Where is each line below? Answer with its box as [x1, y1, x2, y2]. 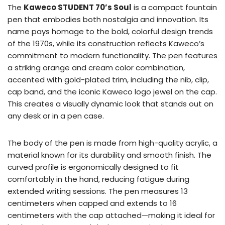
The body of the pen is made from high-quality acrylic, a [8, 138, 217, 149]
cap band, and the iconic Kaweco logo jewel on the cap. [8, 86, 217, 97]
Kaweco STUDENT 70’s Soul [24, 2, 132, 13]
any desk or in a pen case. [8, 110, 104, 122]
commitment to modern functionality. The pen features [8, 50, 217, 61]
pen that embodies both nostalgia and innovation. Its [8, 14, 208, 25]
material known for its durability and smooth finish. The [8, 150, 211, 161]
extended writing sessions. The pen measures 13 [8, 186, 188, 197]
